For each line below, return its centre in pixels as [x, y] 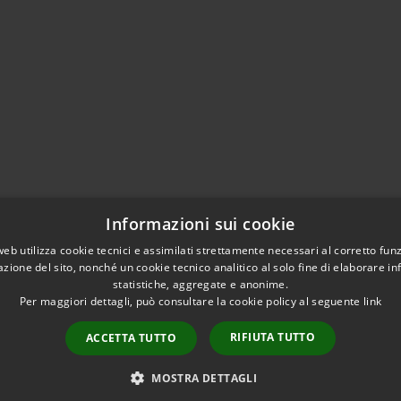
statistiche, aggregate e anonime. [200, 284]
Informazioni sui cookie [200, 224]
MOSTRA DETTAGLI [205, 378]
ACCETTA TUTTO [131, 338]
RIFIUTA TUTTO [273, 337]
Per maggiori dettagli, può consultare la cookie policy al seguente [191, 301]
